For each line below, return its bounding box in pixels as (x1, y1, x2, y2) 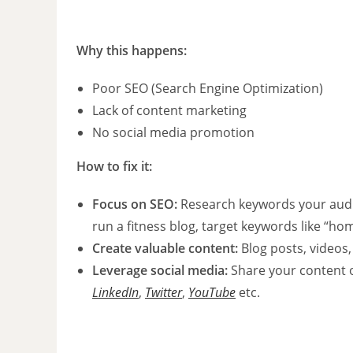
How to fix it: (76, 157, 152, 175)
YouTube (188, 283, 236, 301)
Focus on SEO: (92, 195, 177, 213)
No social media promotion (92, 123, 255, 141)
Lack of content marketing (92, 101, 247, 119)
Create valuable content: (92, 239, 238, 257)
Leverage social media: (92, 261, 228, 279)
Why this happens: (76, 41, 187, 59)
